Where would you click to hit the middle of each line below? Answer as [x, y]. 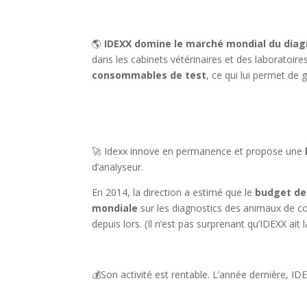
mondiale [116, 208]
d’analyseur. [118, 167]
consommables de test [149, 75]
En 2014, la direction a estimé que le [174, 193]
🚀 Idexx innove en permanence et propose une [197, 151]
